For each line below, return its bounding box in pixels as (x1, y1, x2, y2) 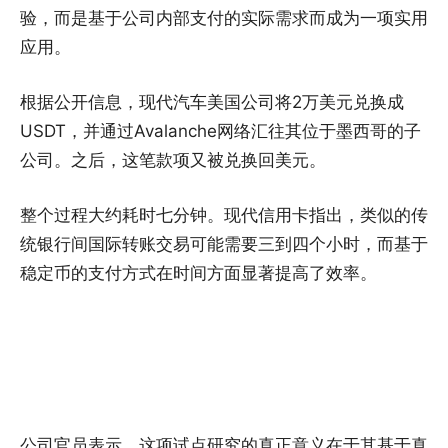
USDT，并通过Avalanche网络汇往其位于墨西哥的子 (20, 121, 421, 142)
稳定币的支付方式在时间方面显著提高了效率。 (20, 263, 377, 284)
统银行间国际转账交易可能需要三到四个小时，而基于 (20, 234, 428, 255)
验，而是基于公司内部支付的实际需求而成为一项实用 (20, 8, 428, 29)
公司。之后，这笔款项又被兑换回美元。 (20, 150, 326, 171)
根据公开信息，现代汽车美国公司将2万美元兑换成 (20, 92, 404, 113)
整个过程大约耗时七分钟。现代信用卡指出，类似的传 (20, 205, 428, 226)
